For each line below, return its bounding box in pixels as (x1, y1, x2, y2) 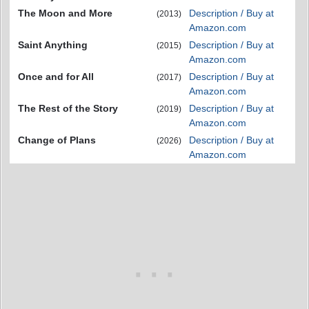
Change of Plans (18, 134, 96, 146)
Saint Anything (18, 39, 88, 50)
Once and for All (18, 71, 94, 82)
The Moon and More (18, 8, 112, 19)
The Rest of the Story (18, 103, 118, 114)
